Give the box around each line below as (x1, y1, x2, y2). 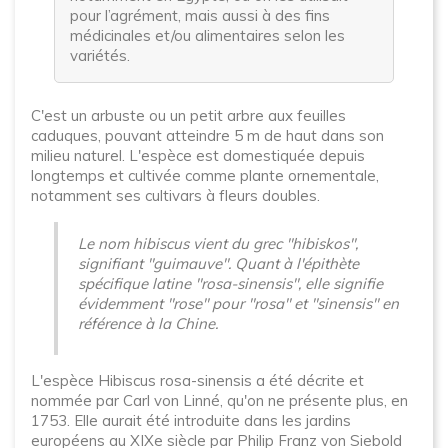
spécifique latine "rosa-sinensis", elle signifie (78, 274, 383, 293)
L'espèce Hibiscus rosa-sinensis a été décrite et (31, 371, 364, 390)
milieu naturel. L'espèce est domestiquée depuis (31, 146, 365, 165)
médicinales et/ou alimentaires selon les (70, 26, 345, 45)
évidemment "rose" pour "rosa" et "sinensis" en (78, 294, 399, 313)
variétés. (70, 46, 130, 65)
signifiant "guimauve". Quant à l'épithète (78, 254, 359, 273)
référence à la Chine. (78, 314, 218, 333)
